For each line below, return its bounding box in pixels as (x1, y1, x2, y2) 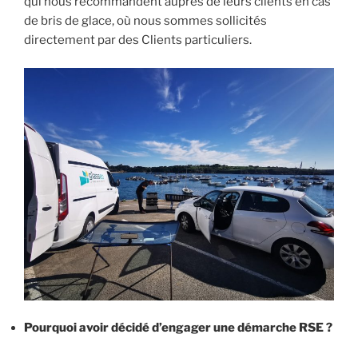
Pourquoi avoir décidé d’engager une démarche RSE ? (24, 320, 332, 336)
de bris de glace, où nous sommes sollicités (24, 14, 267, 29)
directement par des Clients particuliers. (24, 33, 252, 48)
